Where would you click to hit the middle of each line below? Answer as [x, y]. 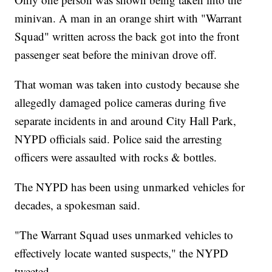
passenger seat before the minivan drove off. [116, 55]
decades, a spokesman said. [78, 205]
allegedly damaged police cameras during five [121, 103]
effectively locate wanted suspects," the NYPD [122, 253]
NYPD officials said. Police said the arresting [119, 139]
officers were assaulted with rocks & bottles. [116, 157]
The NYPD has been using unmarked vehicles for [130, 187]
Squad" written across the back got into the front [127, 36]
